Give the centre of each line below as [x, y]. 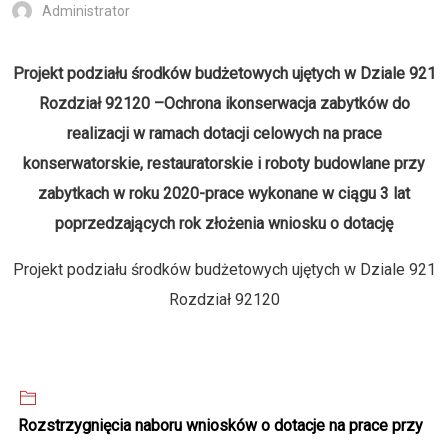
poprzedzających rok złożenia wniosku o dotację [224, 224]
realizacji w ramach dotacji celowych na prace [224, 134]
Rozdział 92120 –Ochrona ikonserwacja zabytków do [224, 104]
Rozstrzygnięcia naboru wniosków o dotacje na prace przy [220, 426]
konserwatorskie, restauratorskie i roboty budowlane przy [224, 164]
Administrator [86, 11]
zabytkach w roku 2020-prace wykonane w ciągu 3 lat [224, 194]
